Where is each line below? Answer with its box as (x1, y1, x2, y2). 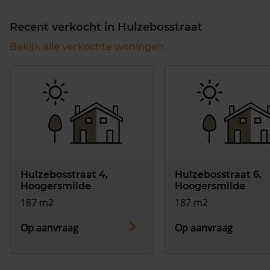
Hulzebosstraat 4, (20, 169, 108, 181)
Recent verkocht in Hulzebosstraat (10, 20, 202, 34)
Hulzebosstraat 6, (175, 169, 262, 181)
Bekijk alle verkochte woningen (10, 41, 164, 53)
